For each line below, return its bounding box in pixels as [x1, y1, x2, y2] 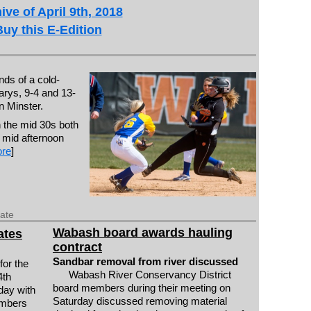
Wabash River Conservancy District [68, 268, 231, 280]
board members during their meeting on [53, 281, 230, 294]
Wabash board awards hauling [53, 225, 233, 239]
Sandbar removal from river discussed [53, 255, 238, 267]
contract [53, 239, 102, 254]
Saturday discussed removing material [53, 294, 227, 307]
